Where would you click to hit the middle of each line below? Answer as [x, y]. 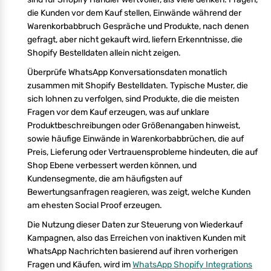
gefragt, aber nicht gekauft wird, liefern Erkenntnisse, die [135, 39]
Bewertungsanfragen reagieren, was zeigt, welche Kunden [139, 192]
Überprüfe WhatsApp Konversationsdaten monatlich [127, 72]
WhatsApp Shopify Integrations [192, 264]
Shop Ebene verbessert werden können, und [112, 165]
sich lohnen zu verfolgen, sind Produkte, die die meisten [133, 99]
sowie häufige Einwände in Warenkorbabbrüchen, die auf [135, 139]
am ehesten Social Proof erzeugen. [95, 205]
